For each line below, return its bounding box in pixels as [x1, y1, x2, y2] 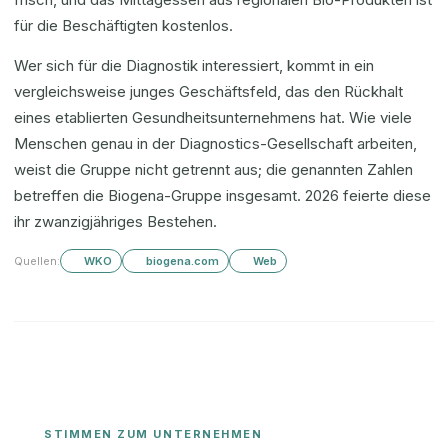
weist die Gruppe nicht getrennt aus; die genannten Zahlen [14, 160, 413, 179]
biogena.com [146, 254, 219, 268]
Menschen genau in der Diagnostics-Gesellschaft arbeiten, [14, 134, 417, 153]
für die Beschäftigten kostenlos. [14, 16, 233, 35]
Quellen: [14, 254, 60, 268]
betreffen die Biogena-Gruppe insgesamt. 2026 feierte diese [14, 186, 431, 205]
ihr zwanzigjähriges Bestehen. [14, 212, 217, 231]
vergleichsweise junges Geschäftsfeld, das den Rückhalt [14, 82, 403, 101]
